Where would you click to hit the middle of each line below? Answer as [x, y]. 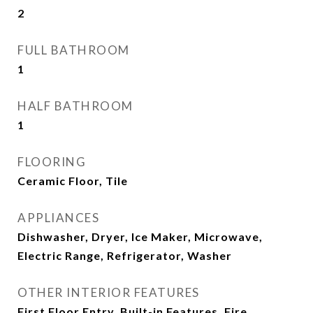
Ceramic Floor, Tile [73, 181]
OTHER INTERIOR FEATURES [109, 292]
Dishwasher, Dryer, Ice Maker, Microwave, [140, 236]
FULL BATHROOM [74, 50]
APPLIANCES [58, 218]
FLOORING [52, 162]
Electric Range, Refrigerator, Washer [125, 255]
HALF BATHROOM [75, 106]
